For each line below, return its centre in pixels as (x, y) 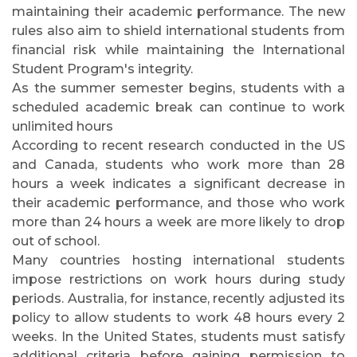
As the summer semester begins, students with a (178, 88)
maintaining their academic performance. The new (178, 12)
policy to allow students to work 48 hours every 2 (178, 318)
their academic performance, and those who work (178, 203)
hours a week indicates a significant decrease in (178, 184)
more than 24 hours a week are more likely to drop (178, 222)
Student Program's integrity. (102, 69)
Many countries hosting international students (178, 260)
